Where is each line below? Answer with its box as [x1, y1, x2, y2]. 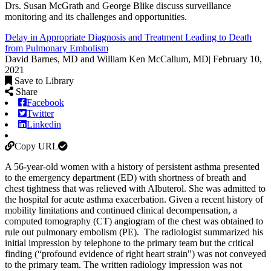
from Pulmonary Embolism [5, 42, 108, 53]
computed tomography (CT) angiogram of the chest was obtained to [5, 215, 263, 226]
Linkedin [27, 119, 61, 129]
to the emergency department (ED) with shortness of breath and [5, 172, 246, 183]
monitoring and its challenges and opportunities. [5, 11, 187, 22]
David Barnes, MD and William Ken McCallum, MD [5, 53, 209, 64]
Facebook [27, 97, 64, 108]
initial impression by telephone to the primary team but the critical [5, 237, 253, 248]
